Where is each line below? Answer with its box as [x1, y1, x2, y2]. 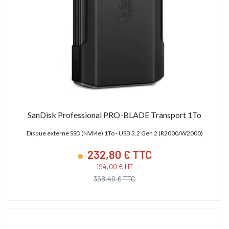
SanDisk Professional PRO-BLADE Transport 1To [28, 109, 201, 120]
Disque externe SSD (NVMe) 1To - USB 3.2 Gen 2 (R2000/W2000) [26, 129, 203, 137]
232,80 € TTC [85, 147, 152, 161]
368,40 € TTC [94, 174, 135, 183]
